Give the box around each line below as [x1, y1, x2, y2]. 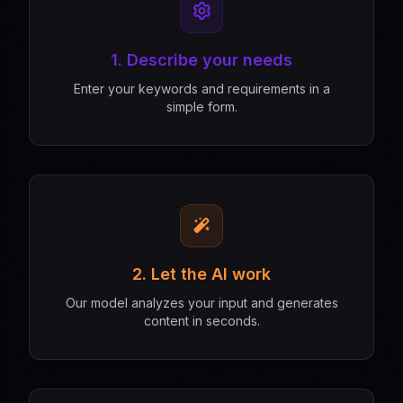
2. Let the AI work [132, 264, 271, 283]
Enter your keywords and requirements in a [73, 81, 330, 96]
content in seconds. [143, 313, 260, 328]
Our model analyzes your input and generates [65, 295, 338, 310]
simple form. [166, 99, 237, 114]
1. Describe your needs [111, 50, 292, 69]
